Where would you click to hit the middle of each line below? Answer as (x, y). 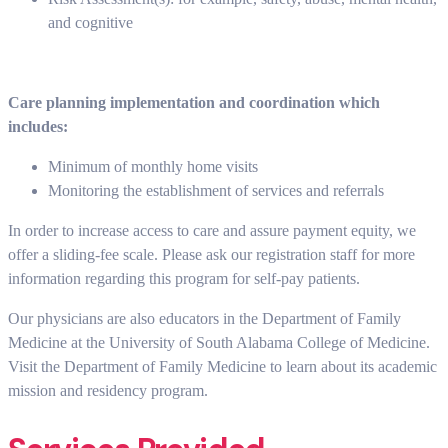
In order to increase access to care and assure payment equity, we (212, 231)
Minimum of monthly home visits (153, 167)
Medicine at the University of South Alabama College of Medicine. (219, 343)
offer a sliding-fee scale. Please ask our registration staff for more (211, 255)
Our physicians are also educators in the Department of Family (204, 319)
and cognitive (90, 23)
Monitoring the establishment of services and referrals (216, 191)
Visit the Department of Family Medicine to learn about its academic (222, 367)
